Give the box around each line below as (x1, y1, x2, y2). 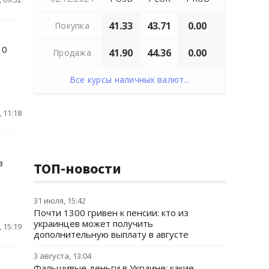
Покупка (55, 20, 89, 31)
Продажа (53, 47, 91, 58)
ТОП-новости (34, 159, 121, 178)
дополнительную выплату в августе (34, 228, 189, 240)
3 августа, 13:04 (34, 250, 91, 261)
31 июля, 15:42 (34, 195, 86, 206)
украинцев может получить (34, 217, 153, 229)
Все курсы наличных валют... (69, 74, 190, 85)
